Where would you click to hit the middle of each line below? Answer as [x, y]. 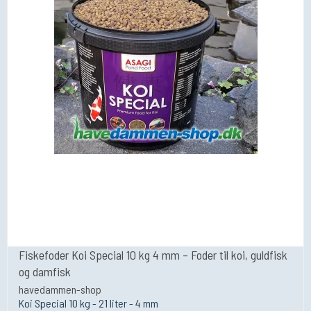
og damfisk [45, 271]
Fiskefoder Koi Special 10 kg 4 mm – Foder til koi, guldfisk [153, 254]
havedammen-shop [60, 289]
